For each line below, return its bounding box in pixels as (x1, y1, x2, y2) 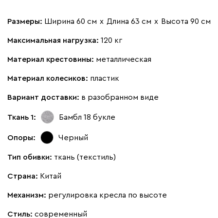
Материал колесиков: (7, 74, 90, 83)
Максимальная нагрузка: (7, 36, 101, 45)
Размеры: (7, 18, 44, 26)
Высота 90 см (161, 18, 211, 26)
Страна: (7, 172, 40, 181)
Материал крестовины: (7, 55, 96, 64)
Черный (58, 133, 88, 142)
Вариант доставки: (7, 93, 81, 102)
